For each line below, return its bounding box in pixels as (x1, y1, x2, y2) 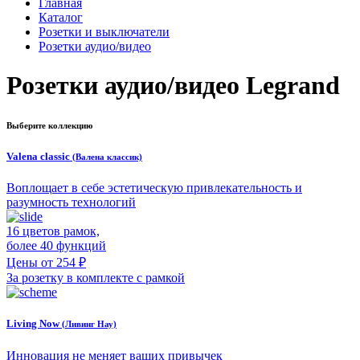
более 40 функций (6, 239, 106, 253)
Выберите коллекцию (6, 121, 92, 131)
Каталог (39, 10, 83, 24)
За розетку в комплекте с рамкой (6, 271, 185, 285)
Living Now (6, 317, 62, 330)
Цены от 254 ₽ (6, 256, 86, 270)
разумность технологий (6, 195, 136, 210)
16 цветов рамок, (6, 224, 100, 239)
